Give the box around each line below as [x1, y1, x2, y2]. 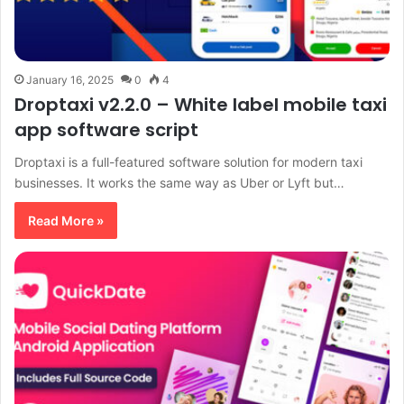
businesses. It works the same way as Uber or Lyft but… [14, 174, 344, 190]
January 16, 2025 [26, 72, 114, 87]
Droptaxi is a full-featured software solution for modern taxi [14, 153, 363, 170]
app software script [14, 116, 198, 142]
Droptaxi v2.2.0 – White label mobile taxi [14, 91, 387, 117]
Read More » [28, 212, 104, 228]
